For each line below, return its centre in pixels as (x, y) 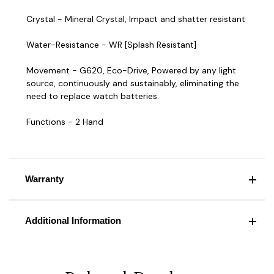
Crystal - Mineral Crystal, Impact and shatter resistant (136, 19)
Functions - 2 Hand (65, 121)
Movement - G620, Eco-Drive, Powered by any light (131, 70)
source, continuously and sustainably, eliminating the (133, 83)
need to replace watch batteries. (93, 96)
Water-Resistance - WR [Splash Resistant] (111, 44)
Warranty (44, 179)
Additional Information (73, 220)
